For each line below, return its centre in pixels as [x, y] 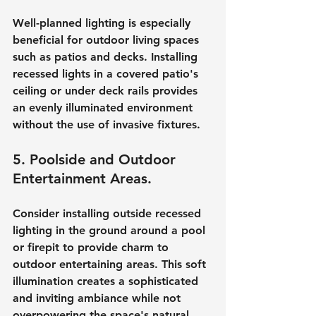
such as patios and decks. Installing [107, 56]
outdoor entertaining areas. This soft [111, 264]
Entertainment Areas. [82, 178]
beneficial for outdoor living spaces [108, 39]
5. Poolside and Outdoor [96, 159]
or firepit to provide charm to [92, 247]
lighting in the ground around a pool [111, 230]
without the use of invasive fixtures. [107, 124]
